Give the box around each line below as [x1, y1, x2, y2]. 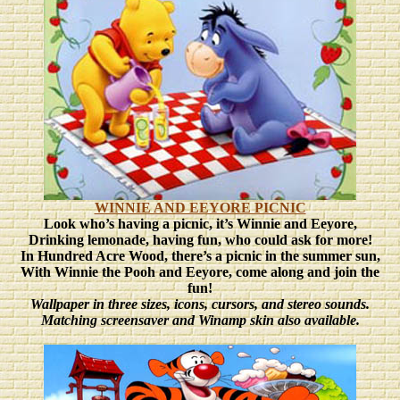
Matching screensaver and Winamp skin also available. [40, 312, 360, 328]
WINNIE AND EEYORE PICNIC [94, 200, 306, 215]
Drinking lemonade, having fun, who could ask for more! [28, 232, 372, 247]
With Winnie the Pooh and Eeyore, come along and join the [21, 264, 379, 279]
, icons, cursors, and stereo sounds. [167, 296, 370, 312]
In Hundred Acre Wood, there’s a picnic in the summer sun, [20, 248, 380, 263]
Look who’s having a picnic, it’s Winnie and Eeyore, [43, 216, 357, 231]
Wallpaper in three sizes [30, 296, 167, 312]
